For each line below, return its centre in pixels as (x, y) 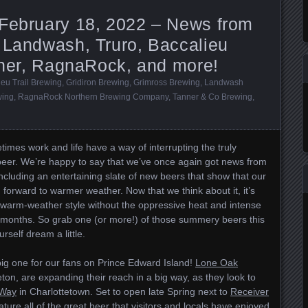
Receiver (250, 291)
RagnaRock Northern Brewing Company (93, 97)
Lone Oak (217, 263)
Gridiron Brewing (98, 82)
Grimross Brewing (167, 82)
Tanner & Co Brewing (212, 97)
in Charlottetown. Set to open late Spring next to (123, 291)
